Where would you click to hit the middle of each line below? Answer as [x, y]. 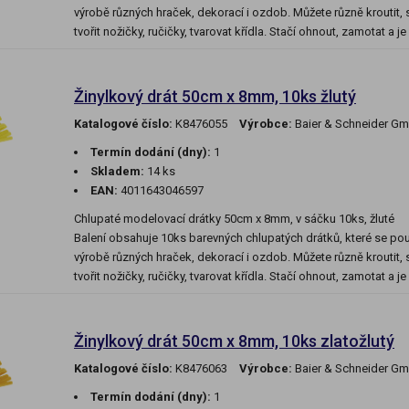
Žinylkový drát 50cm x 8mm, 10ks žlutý [215, 97]
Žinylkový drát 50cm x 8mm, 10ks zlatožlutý [234, 341]
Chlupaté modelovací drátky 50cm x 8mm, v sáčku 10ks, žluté [234, 219]
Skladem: [117, 172]
